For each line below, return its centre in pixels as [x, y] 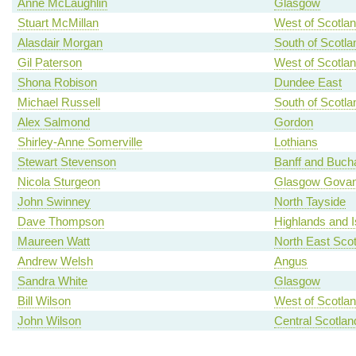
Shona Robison [57, 83]
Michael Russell [58, 103]
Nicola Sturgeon [58, 182]
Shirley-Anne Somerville [79, 142]
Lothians [296, 142]
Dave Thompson [60, 222]
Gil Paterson [49, 63]
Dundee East [308, 83]
